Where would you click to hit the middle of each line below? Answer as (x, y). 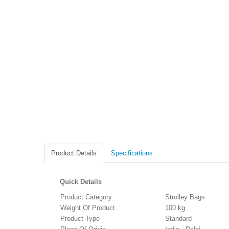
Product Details (74, 153)
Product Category (86, 197)
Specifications (132, 153)
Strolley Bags (185, 197)
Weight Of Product (88, 208)
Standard (178, 218)
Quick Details (81, 182)
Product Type (80, 218)
